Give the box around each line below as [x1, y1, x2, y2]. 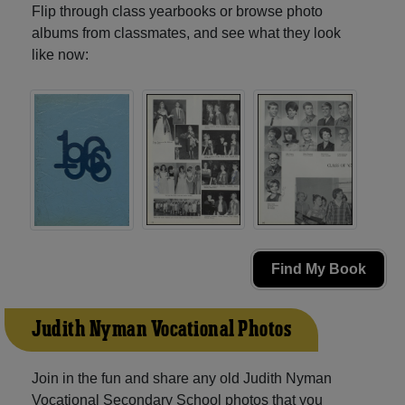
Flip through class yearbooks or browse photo [32, 3, 323, 19]
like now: [32, 46, 89, 62]
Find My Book [271, 261, 366, 278]
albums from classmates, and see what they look [32, 24, 341, 41]
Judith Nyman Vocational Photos [32, 316, 291, 345]
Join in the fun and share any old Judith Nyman [32, 371, 332, 387]
